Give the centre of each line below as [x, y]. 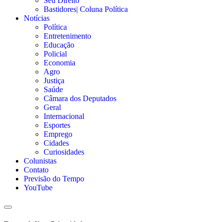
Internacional [64, 116]
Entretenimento [67, 36]
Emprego [58, 134]
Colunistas [40, 161]
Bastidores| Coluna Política [86, 9]
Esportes [57, 125]
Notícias [37, 18]
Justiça [54, 80]
